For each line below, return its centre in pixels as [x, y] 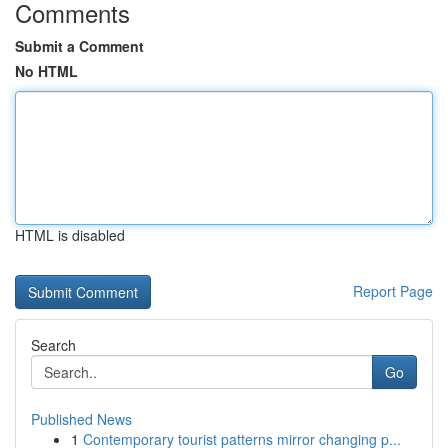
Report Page [393, 291]
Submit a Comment [79, 46]
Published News [81, 419]
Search [53, 345]
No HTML [46, 71]
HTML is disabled [70, 235]
